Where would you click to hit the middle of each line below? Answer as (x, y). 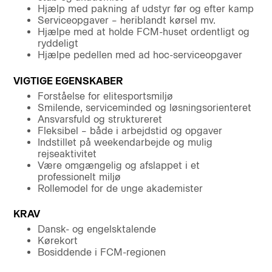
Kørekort (57, 241)
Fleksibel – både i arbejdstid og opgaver (130, 131)
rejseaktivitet (67, 154)
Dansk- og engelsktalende (97, 229)
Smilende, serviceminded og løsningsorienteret (144, 107)
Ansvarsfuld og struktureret (100, 119)
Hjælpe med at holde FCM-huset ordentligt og (143, 32)
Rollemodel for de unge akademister (120, 188)
